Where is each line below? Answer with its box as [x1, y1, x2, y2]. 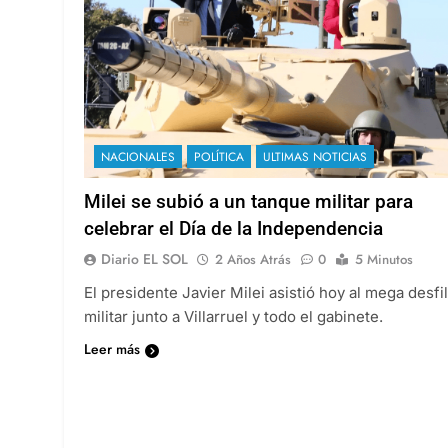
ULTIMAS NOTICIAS [263, 147, 367, 166]
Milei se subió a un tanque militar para [84, 189, 413, 213]
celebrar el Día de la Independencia [84, 216, 383, 240]
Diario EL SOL [101, 248, 188, 269]
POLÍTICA [194, 147, 244, 166]
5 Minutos [355, 249, 413, 269]
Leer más [84, 338, 140, 359]
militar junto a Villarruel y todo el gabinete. [84, 306, 383, 326]
